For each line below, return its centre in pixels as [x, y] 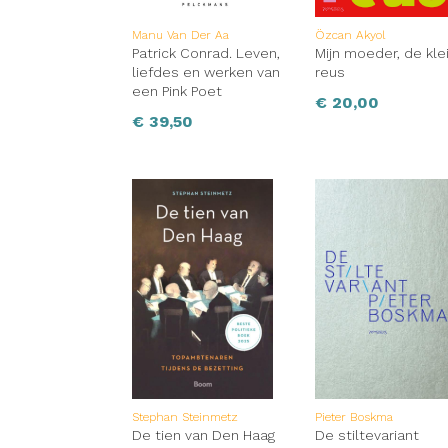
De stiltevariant [367, 435]
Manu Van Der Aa [180, 35]
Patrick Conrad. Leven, [206, 53]
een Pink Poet [177, 91]
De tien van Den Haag [203, 435]
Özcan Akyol [350, 35]
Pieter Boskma [354, 417]
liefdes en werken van [206, 72]
